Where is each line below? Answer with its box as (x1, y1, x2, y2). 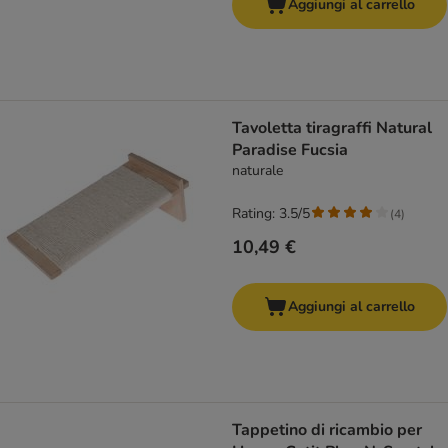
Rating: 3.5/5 (232, 204, 310, 224)
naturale (232, 161, 283, 181)
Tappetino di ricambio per (232, 419, 422, 442)
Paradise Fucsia (232, 139, 348, 162)
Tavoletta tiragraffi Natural (232, 117, 432, 140)
